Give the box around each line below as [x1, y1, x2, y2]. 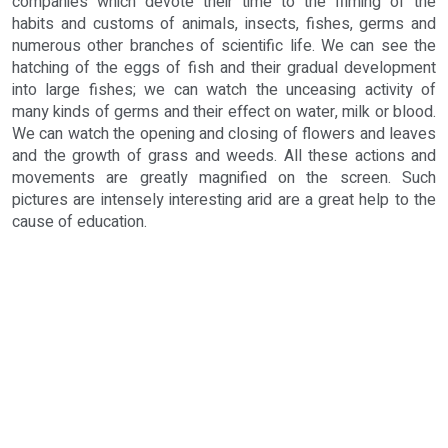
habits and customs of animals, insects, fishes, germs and [12, 11, 436, 36]
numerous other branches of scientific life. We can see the [12, 33, 436, 58]
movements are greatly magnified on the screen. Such [12, 165, 436, 190]
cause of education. [12, 209, 147, 234]
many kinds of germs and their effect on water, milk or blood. [12, 99, 436, 124]
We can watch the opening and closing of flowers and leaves [12, 121, 436, 146]
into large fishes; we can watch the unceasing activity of [12, 77, 436, 102]
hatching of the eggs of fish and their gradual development [12, 55, 436, 80]
